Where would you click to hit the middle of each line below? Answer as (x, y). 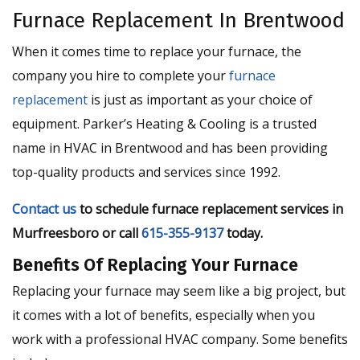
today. (243, 233)
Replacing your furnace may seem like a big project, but (179, 291)
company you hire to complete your (121, 76)
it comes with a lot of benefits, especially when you (164, 315)
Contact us (44, 209)
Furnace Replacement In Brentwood (178, 20)
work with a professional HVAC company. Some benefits (180, 339)
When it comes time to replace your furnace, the (157, 51)
